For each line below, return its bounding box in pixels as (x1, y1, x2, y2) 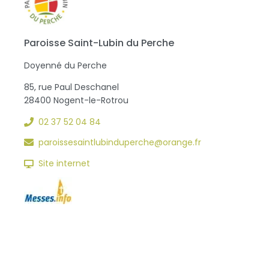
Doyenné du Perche (24, 59, 107, 71)
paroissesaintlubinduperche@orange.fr (38, 136, 201, 148)
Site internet (38, 157, 90, 169)
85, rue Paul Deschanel (24, 81, 119, 93)
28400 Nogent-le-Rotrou (24, 94, 128, 106)
